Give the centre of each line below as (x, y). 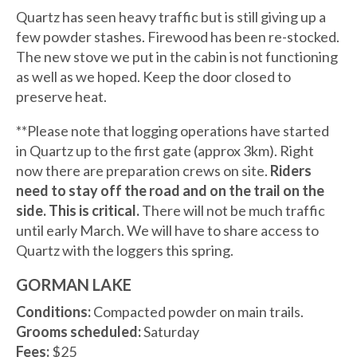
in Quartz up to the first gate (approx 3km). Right (165, 150)
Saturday (171, 331)
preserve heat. (61, 96)
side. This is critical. (78, 210)
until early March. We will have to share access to (167, 230)
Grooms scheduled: (80, 331)
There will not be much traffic (232, 210)
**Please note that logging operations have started (173, 130)
